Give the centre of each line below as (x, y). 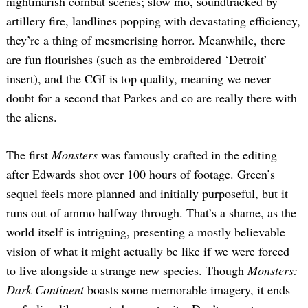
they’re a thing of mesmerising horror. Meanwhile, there (146, 40)
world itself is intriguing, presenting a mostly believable (146, 231)
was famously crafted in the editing (187, 154)
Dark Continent (45, 289)
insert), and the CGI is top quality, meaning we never (139, 78)
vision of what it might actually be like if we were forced (148, 251)
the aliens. (32, 117)
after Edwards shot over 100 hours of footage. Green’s (141, 174)
